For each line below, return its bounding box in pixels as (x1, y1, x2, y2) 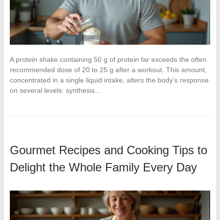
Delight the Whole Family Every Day (9, 160, 197, 174)
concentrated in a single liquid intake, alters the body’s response (9, 76, 209, 84)
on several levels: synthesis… (9, 86, 102, 94)
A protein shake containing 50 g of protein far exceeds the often (9, 55, 207, 63)
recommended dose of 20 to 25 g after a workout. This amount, (9, 65, 207, 74)
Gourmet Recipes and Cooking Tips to (9, 143, 207, 157)
